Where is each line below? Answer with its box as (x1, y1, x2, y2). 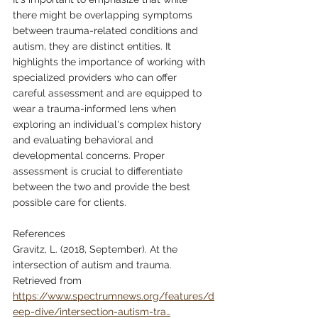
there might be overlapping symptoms (13, 9, 195, 21)
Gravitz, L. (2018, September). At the (13, 243, 180, 255)
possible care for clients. (13, 196, 126, 208)
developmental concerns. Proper (13, 149, 168, 161)
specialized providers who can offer (13, 71, 180, 83)
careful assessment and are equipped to (13, 87, 204, 99)
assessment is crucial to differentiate (13, 165, 185, 177)
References (13, 227, 65, 239)
